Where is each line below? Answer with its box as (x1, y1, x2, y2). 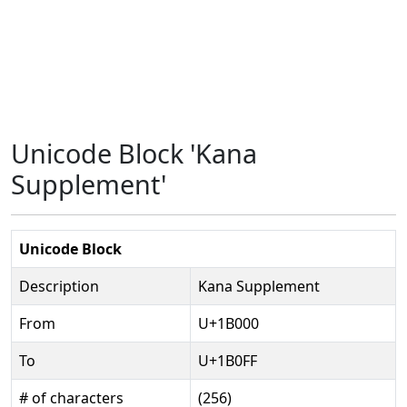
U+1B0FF (198, 351, 257, 371)
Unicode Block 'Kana (11, 135, 257, 171)
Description (19, 276, 99, 296)
